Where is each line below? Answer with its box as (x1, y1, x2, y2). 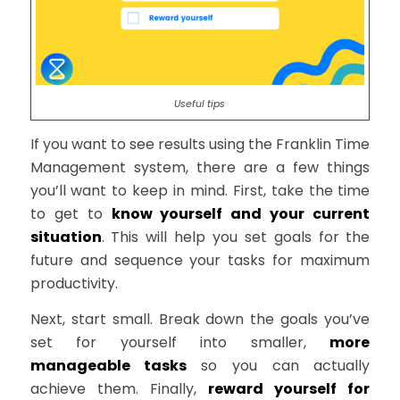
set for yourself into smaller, (29, 331, 330, 353)
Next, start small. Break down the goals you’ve (29, 308, 371, 329)
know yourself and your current (111, 204, 371, 225)
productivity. (29, 273, 118, 295)
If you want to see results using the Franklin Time (29, 134, 371, 155)
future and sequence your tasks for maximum (29, 250, 371, 271)
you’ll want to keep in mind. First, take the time (29, 180, 371, 202)
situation (29, 227, 102, 248)
